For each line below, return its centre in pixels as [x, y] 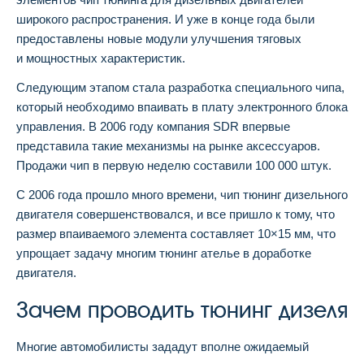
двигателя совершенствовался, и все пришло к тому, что [175, 214]
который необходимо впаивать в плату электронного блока [182, 106]
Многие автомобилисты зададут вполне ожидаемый [162, 346]
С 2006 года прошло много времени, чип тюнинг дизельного [182, 194]
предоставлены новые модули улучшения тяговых [159, 38]
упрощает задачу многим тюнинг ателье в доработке [164, 253]
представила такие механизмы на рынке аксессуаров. [168, 145]
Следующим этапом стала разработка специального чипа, [180, 87]
